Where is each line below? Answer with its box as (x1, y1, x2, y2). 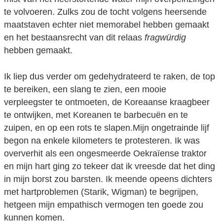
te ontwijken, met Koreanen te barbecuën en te (4, 110, 188, 120)
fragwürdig (145, 33, 186, 43)
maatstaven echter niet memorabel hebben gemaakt (4, 20, 209, 30)
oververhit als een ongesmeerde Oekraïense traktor (4, 148, 207, 158)
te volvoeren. (4, 7, 57, 17)
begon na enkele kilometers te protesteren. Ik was (4, 135, 200, 146)
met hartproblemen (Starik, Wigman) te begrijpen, (4, 186, 198, 197)
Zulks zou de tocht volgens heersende (57, 7, 207, 17)
